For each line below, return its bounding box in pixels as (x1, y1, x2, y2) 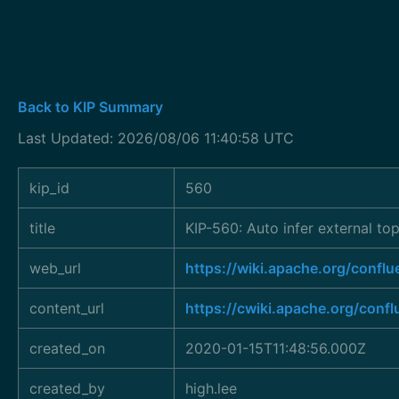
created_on (29, 339, 105, 357)
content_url (29, 299, 104, 317)
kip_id (29, 179, 69, 197)
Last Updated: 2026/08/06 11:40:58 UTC (18, 129, 294, 147)
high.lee (185, 379, 237, 397)
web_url (29, 259, 81, 277)
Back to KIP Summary (18, 98, 163, 116)
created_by (29, 379, 105, 397)
